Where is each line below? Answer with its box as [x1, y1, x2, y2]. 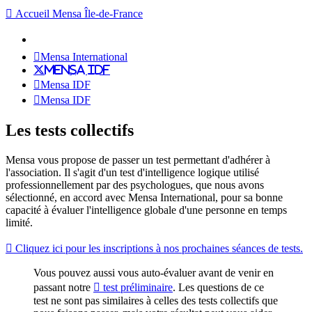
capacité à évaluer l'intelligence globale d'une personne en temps [6, 203, 287, 216]
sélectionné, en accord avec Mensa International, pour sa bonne [6, 191, 283, 203]
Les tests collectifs [6, 120, 134, 139]
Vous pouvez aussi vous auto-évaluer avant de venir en [33, 266, 274, 279]
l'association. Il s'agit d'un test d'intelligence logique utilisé [6, 166, 259, 178]
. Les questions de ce [173, 281, 264, 293]
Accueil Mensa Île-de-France [13, 8, 143, 19]
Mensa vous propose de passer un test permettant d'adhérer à [6, 153, 270, 166]
